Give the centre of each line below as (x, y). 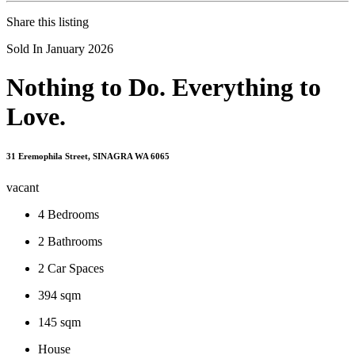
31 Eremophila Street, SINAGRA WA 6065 (88, 156)
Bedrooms (73, 214)
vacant (23, 187)
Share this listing (48, 21)
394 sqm (59, 295)
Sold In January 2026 (60, 48)
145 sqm (59, 322)
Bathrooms (75, 241)
